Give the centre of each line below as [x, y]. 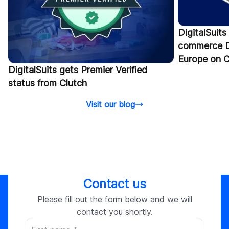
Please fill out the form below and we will [114, 200]
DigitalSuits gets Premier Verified [78, 70]
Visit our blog [110, 105]
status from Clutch [48, 83]
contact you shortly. [114, 212]
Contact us [114, 184]
